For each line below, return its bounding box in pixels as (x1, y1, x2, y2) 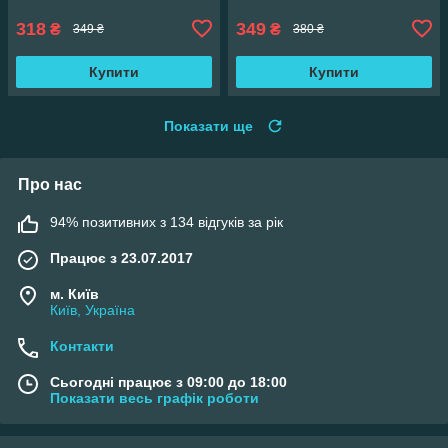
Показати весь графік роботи (50, 389, 259, 406)
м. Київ (50, 285, 99, 302)
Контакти (50, 337, 114, 354)
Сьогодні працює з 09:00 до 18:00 (50, 373, 287, 390)
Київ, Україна (50, 301, 135, 318)
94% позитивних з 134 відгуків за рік (50, 213, 283, 230)
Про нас (18, 175, 82, 193)
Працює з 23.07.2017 (50, 249, 193, 266)
